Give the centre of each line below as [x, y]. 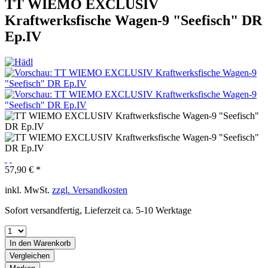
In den [20, 243]
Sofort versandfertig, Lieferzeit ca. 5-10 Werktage [98, 210]
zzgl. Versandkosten [90, 190]
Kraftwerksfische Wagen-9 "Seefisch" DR [133, 20]
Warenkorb [52, 243]
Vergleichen [30, 255]
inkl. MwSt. [28, 190]
